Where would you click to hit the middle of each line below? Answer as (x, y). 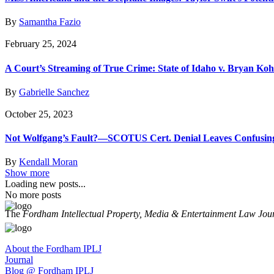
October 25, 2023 (39, 114)
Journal (19, 260)
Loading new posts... (45, 184)
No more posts (33, 195)
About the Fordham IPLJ (53, 249)
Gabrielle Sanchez (54, 92)
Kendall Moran (48, 162)
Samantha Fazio (50, 22)
